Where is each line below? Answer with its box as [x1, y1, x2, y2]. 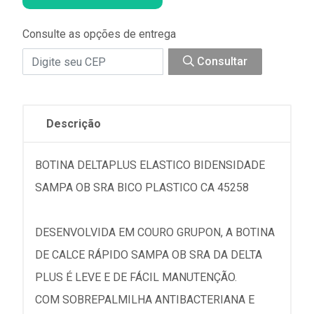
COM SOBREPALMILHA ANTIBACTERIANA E [35, 293, 254, 306]
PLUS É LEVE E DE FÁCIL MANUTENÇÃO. [35, 271, 237, 284]
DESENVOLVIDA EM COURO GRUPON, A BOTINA [35, 226, 275, 239]
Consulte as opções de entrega [22, 27, 176, 41]
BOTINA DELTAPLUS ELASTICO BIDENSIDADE [35, 158, 265, 172]
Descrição [46, 117, 101, 130]
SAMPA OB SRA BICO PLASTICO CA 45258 [35, 181, 249, 194]
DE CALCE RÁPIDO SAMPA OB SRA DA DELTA [35, 248, 262, 261]
